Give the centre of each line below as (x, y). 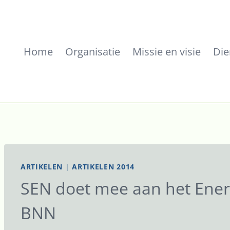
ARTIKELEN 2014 (103, 167)
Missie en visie (167, 51)
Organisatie (93, 51)
